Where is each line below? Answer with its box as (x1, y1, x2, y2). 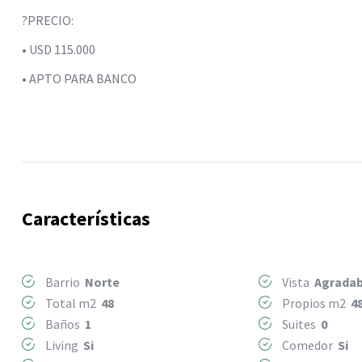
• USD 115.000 (22, 40, 95, 57)
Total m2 (43, 294, 101, 311)
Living (43, 336, 83, 353)
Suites (280, 315, 322, 332)
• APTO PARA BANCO (22, 69, 137, 86)
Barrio (43, 273, 85, 290)
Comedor (280, 336, 339, 353)
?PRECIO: (22, 11, 74, 28)
